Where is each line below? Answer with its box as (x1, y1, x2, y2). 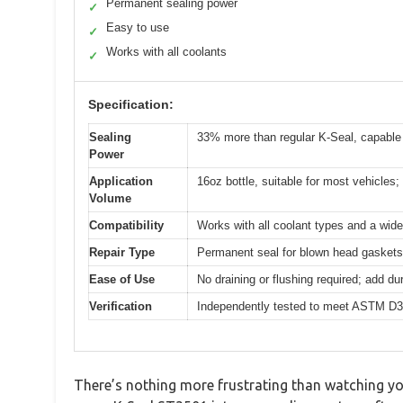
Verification (89, 299, 152, 313)
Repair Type (89, 245, 155, 259)
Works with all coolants (106, 44, 227, 58)
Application (89, 174, 153, 188)
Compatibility (89, 218, 164, 232)
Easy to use (106, 20, 169, 34)
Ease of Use (89, 272, 155, 286)
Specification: (88, 96, 174, 112)
